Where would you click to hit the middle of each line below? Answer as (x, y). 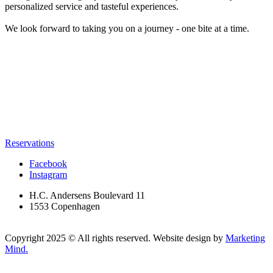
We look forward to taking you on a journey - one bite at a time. (127, 28)
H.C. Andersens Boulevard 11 (87, 195)
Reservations (30, 143)
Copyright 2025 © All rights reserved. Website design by (115, 238)
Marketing (245, 238)
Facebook (48, 163)
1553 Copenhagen (65, 206)
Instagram (48, 174)
